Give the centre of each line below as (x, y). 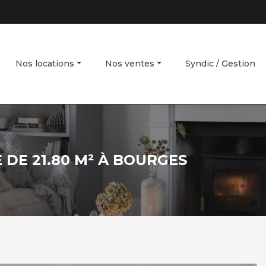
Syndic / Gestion (220, 64)
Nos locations (45, 64)
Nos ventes (130, 64)
